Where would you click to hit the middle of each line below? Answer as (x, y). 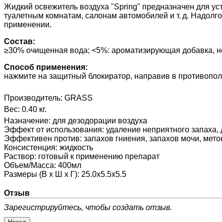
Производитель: (34, 98)
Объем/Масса (29, 166)
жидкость (76, 148)
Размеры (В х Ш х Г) (41, 174)
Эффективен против (42, 139)
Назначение (26, 121)
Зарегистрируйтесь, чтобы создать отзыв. (88, 208)
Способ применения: (46, 67)
